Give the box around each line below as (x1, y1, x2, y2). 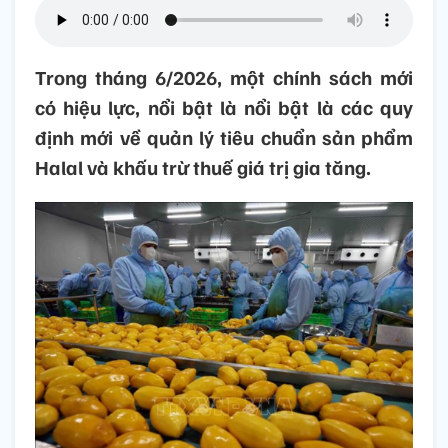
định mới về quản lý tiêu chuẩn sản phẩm (35, 124, 413, 151)
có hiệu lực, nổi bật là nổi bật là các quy (35, 94, 413, 121)
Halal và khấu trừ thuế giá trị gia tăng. (35, 154, 371, 181)
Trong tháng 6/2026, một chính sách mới (35, 64, 413, 91)
